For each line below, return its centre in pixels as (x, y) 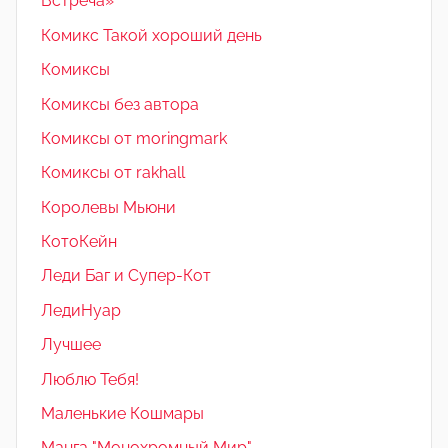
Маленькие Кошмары (122, 413)
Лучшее (71, 345)
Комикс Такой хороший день (151, 35)
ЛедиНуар (81, 310)
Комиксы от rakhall (113, 173)
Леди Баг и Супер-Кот (126, 276)
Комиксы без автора (120, 104)
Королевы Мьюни (108, 207)
